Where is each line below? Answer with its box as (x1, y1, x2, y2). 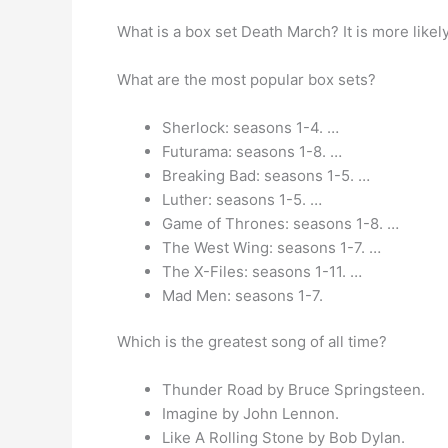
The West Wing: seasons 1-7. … (162, 237, 381, 257)
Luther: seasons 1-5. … (162, 189, 322, 209)
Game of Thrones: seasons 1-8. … (162, 213, 399, 233)
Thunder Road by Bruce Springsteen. (162, 380, 425, 399)
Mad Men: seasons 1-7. (162, 285, 323, 305)
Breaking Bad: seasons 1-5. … (162, 165, 370, 185)
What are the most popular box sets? (117, 69, 376, 89)
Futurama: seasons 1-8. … (162, 141, 342, 161)
